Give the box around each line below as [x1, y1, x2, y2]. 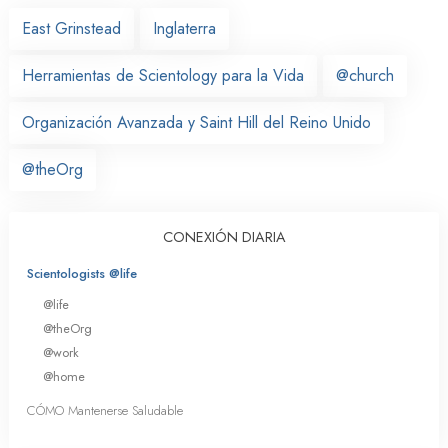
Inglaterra [153, 16, 216, 40]
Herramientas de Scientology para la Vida [22, 63, 304, 87]
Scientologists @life [27, 263, 137, 283]
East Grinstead [22, 16, 121, 40]
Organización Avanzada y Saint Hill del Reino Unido [22, 110, 371, 134]
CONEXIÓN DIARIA [162, 226, 286, 247]
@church [336, 63, 394, 87]
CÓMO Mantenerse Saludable [27, 401, 183, 421]
